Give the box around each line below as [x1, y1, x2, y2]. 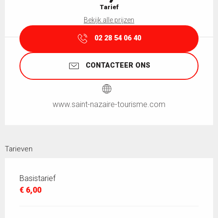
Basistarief [19, 173, 55, 183]
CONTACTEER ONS [85, 61, 150, 70]
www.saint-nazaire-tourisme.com [53, 99, 165, 109]
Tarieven [5, 144, 33, 153]
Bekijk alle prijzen [84, 16, 134, 24]
